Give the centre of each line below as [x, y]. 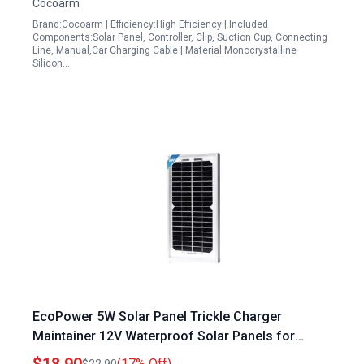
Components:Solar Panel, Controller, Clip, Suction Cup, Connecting [180, 37]
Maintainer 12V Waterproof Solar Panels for [164, 336]
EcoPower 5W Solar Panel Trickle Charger [157, 316]
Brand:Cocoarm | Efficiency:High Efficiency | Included [150, 24]
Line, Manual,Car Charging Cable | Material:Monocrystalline [165, 50]
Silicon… [51, 63]
